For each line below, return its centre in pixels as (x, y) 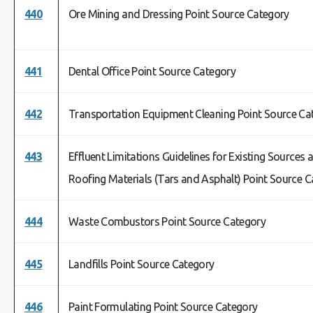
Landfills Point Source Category (141, 264)
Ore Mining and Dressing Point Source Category (179, 14)
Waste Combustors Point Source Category (167, 221)
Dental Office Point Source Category (152, 71)
